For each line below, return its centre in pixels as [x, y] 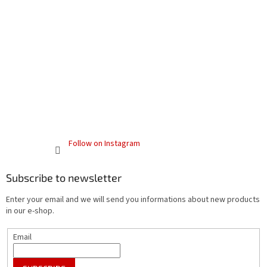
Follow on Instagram [104, 144]
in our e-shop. [30, 211]
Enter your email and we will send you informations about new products [133, 200]
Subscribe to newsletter [64, 178]
